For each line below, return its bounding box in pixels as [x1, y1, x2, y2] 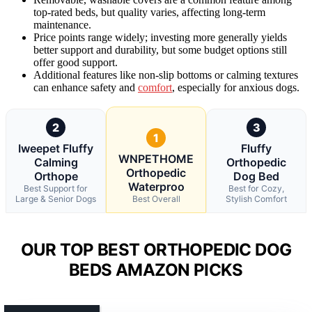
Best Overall [132, 193, 180, 204]
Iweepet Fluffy [18, 141, 93, 155]
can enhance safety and [33, 81, 138, 93]
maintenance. [33, 18, 91, 31]
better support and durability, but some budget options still [33, 43, 287, 56]
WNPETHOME [118, 151, 194, 166]
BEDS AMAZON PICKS [69, 259, 243, 280]
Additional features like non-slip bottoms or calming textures [33, 68, 298, 81]
